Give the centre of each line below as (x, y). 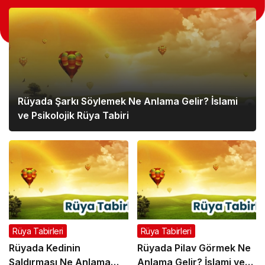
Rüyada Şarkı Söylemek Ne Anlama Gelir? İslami (128, 101)
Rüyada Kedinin (45, 248)
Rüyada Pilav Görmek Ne (194, 248)
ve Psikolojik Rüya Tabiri (73, 115)
